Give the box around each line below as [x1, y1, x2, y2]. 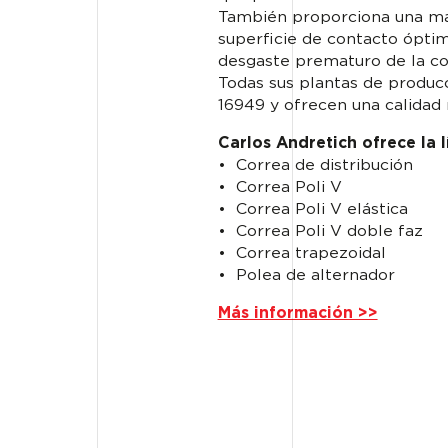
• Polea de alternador [217, 268, 395, 284]
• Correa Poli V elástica [217, 202, 408, 218]
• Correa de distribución [217, 158, 413, 174]
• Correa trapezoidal [217, 246, 386, 262]
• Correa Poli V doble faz [217, 224, 423, 240]
